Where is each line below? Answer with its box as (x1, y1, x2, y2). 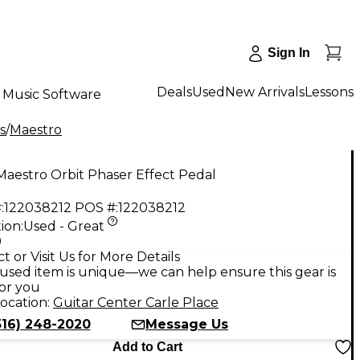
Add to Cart (112, 339, 182, 354)
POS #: (75, 199, 118, 215)
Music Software (2, 86, 101, 102)
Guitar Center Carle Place (53, 294, 219, 310)
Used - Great (23, 218, 104, 234)
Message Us (145, 316, 228, 332)
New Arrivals (225, 84, 305, 100)
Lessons (305, 84, 354, 100)
